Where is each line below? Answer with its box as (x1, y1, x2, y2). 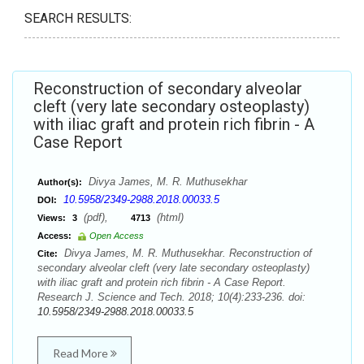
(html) (154, 211, 184, 223)
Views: (37, 213, 66, 223)
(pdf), (80, 211, 131, 223)
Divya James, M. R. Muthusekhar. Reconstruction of (61, 247, 312, 259)
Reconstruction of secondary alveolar (33, 79, 302, 98)
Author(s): (37, 177, 82, 187)
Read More (52, 346, 110, 360)
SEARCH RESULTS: (24, 11, 132, 26)
